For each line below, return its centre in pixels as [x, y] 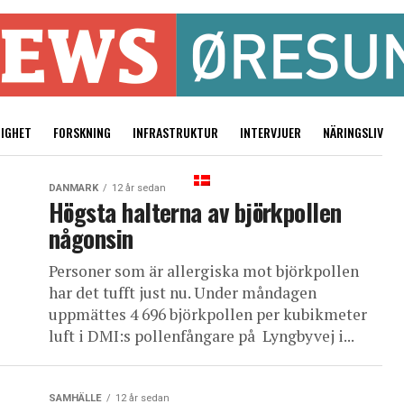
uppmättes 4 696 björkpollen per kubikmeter [208, 314]
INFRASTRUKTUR [175, 132]
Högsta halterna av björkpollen [195, 212]
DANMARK [73, 188]
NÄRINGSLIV [353, 132]
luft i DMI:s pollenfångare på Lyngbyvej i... [202, 336]
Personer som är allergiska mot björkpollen [204, 271]
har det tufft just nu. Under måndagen [183, 293]
